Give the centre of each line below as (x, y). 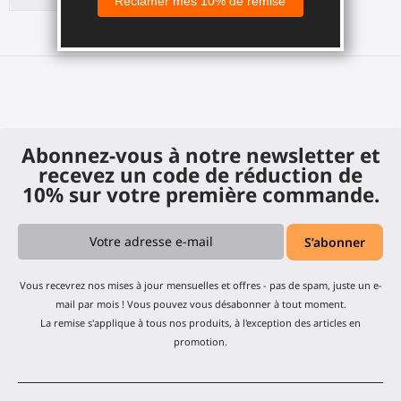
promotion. (200, 341)
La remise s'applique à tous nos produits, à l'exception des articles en (200, 322)
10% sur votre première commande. (200, 195)
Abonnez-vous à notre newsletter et (200, 156)
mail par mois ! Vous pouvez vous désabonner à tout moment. (200, 303)
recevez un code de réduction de (200, 175)
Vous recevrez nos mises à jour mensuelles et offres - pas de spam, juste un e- (200, 285)
